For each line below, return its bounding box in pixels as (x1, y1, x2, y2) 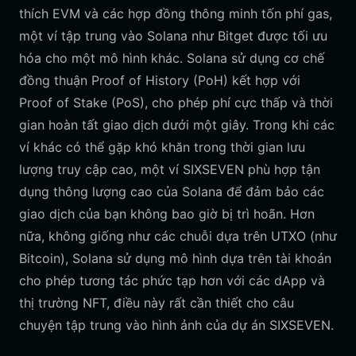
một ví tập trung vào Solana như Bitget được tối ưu (19, 28, 327, 44)
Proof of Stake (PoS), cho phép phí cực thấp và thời (19, 95, 333, 110)
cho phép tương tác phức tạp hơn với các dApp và (19, 273, 325, 288)
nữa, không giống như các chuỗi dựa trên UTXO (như (19, 228, 337, 244)
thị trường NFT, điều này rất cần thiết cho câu (19, 295, 294, 311)
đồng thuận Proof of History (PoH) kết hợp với (19, 72, 300, 88)
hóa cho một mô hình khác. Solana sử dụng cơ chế (19, 50, 324, 66)
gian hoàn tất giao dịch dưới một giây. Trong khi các (19, 117, 335, 133)
